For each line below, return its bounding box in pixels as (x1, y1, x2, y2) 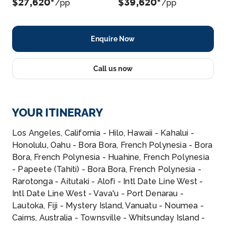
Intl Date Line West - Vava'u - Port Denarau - (12, 189, 184, 198)
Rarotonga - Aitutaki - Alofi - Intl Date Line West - (12, 177, 203, 186)
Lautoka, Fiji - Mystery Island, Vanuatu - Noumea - (12, 201, 204, 210)
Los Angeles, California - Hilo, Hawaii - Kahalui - (12, 128, 195, 138)
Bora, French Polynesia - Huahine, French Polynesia (12, 152, 210, 162)
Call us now (93, 65, 133, 73)
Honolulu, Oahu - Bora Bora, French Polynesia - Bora (12, 140, 213, 150)
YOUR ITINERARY (12, 106, 103, 119)
